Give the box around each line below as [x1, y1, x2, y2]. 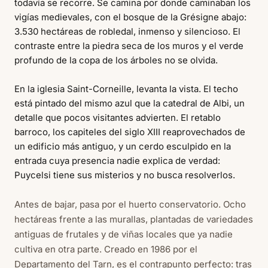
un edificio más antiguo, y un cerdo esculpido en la [14, 140, 231, 152]
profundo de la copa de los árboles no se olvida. [14, 54, 218, 66]
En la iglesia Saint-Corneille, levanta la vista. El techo [14, 83, 238, 95]
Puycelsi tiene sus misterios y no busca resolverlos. [14, 169, 235, 181]
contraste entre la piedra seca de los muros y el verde [14, 39, 243, 51]
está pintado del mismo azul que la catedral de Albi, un [14, 97, 245, 109]
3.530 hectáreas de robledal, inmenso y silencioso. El [14, 25, 240, 37]
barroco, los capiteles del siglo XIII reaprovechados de [14, 126, 245, 138]
